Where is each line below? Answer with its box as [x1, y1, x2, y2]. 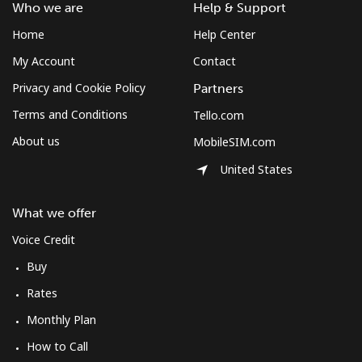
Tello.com [193, 107, 244, 123]
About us [12, 133, 60, 149]
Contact [193, 53, 236, 69]
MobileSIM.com [193, 133, 276, 149]
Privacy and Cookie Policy [12, 79, 145, 95]
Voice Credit [12, 231, 75, 247]
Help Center [193, 26, 255, 42]
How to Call [27, 338, 88, 354]
